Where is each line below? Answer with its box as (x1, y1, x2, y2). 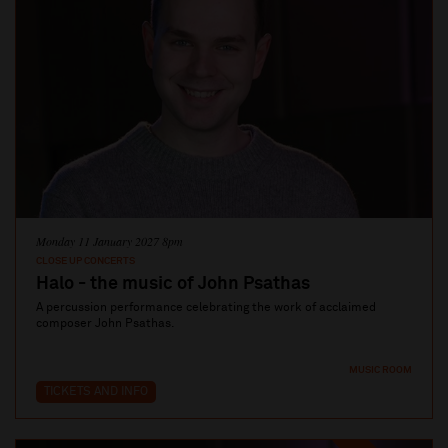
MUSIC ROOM (349, 365, 412, 376)
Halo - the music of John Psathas (36, 275, 310, 294)
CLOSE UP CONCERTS (36, 256, 135, 267)
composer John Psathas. (36, 318, 175, 331)
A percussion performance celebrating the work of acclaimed (36, 302, 376, 315)
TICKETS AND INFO (44, 386, 148, 399)
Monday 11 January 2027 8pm (36, 233, 183, 250)
